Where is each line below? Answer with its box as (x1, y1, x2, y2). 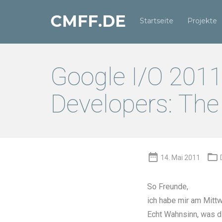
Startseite (140, 16, 173, 25)
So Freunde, (147, 182, 188, 191)
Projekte (187, 16, 217, 25)
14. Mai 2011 (159, 154, 200, 162)
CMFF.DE (51, 11, 126, 31)
